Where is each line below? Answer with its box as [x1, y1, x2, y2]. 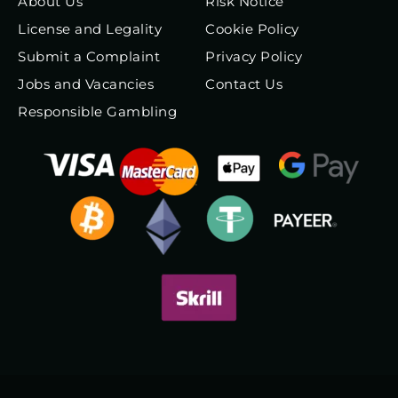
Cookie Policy [205, 20, 299, 38]
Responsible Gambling [18, 103, 177, 121]
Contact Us [205, 76, 283, 93]
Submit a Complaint [18, 48, 160, 66]
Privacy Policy [205, 48, 302, 66]
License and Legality [18, 20, 162, 38]
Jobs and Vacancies [18, 76, 154, 93]
